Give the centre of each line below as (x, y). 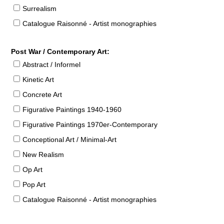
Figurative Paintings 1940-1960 (72, 109)
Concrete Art (42, 94)
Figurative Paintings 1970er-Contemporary (90, 124)
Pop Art (34, 184)
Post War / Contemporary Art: (60, 51)
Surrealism (39, 8)
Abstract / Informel (51, 64)
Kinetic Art (38, 79)
